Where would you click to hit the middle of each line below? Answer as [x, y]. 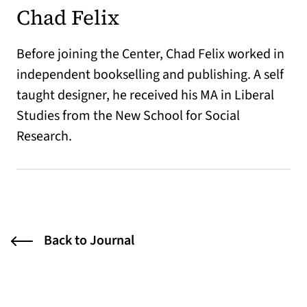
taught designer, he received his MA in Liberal [145, 95]
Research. [44, 136]
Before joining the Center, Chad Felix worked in [150, 54]
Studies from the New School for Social [128, 116]
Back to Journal [89, 241]
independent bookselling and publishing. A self [150, 75]
